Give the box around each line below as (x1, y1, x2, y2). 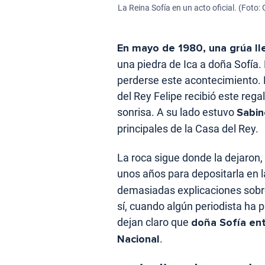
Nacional (117, 232, 160, 246)
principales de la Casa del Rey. (117, 122, 258, 135)
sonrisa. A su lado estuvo (117, 106, 237, 119)
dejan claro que (117, 216, 191, 229)
